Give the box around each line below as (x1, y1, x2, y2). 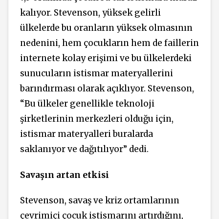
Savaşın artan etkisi (20, 169, 109, 180)
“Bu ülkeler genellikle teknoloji (20, 98, 154, 109)
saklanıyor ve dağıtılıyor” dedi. (20, 144, 149, 155)
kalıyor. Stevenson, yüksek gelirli (20, 7, 161, 19)
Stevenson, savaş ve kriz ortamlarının (20, 195, 179, 206)
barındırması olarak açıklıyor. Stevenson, (20, 83, 194, 94)
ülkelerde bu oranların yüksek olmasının (20, 22, 193, 34)
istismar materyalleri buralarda (20, 129, 153, 140)
